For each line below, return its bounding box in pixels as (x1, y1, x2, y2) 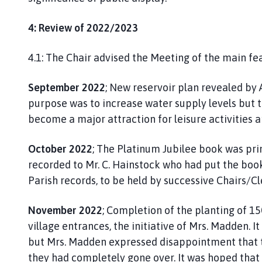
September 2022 (28, 81, 105, 94)
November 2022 (28, 204, 102, 216)
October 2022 (28, 142, 92, 155)
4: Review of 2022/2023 (28, 21, 138, 34)
